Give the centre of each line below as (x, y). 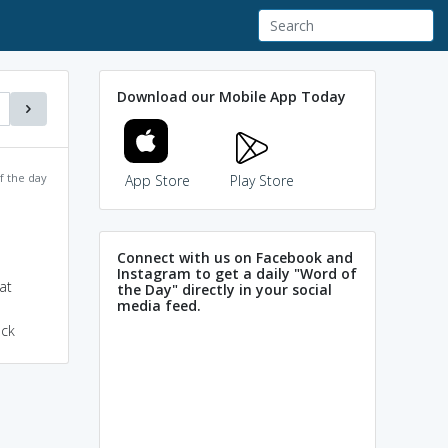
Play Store (262, 180)
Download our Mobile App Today (231, 96)
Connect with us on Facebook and (235, 257)
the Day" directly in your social (224, 289)
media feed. (159, 305)
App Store (157, 180)
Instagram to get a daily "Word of (237, 273)
